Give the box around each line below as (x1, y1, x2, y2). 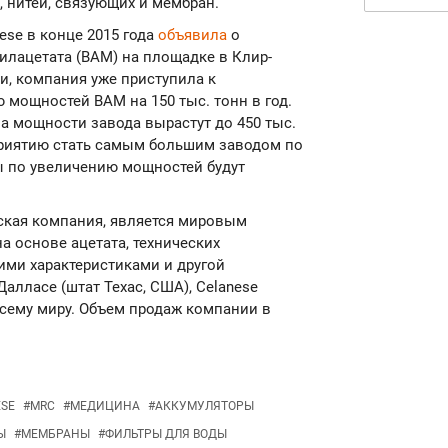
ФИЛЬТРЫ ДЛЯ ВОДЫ (105, 427, 227, 441)
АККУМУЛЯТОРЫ (155, 399, 254, 413)
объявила (158, 26, 227, 44)
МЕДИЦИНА (70, 399, 140, 413)
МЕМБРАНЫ (21, 427, 90, 441)
